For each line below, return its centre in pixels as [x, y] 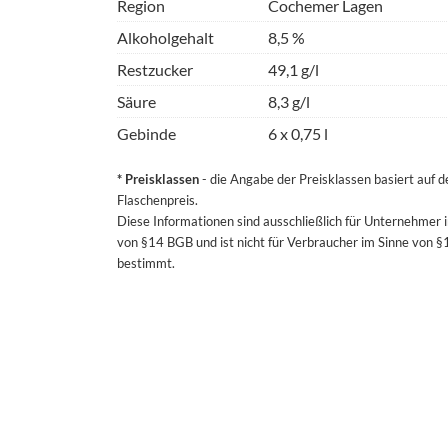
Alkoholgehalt [165, 38]
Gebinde [146, 134]
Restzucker [155, 70]
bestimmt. [146, 263]
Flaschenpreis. [157, 200]
